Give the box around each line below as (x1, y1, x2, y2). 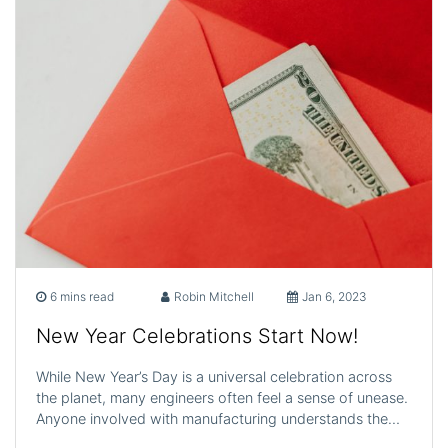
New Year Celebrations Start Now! (36, 323, 358, 348)
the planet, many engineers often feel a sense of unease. (36, 388, 408, 406)
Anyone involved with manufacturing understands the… (36, 409, 400, 427)
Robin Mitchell (174, 288, 255, 304)
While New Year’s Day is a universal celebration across (36, 367, 392, 385)
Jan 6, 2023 (301, 288, 367, 304)
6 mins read (50, 288, 114, 304)
